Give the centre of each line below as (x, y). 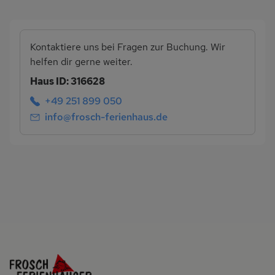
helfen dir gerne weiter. (81, 62)
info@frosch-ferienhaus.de (106, 117)
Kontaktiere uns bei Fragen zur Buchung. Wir (128, 47)
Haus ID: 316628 (68, 82)
